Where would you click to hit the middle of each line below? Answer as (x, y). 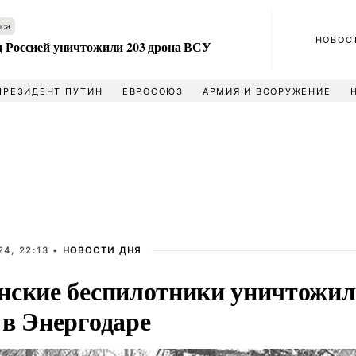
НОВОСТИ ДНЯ (102, 250)
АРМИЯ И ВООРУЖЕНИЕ (267, 91)
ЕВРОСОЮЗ (153, 91)
